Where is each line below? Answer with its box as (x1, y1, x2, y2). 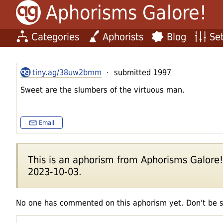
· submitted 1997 (102, 67, 171, 77)
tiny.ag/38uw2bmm (32, 67, 102, 77)
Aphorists (103, 30, 143, 43)
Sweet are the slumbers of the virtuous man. (20, 85, 185, 95)
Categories (31, 30, 79, 43)
